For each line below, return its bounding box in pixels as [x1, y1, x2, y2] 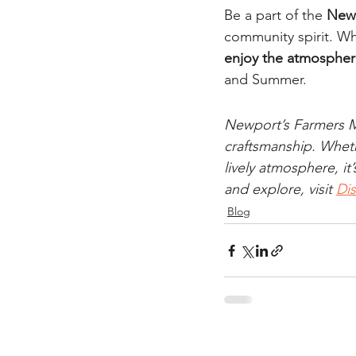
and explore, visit [224, 180, 336, 198]
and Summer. [224, 71, 307, 88]
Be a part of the [224, 6, 327, 24]
